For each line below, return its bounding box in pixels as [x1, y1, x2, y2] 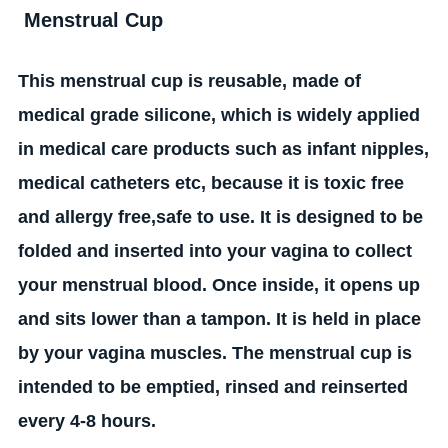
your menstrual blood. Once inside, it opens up [18, 275, 421, 296]
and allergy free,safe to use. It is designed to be [18, 207, 424, 228]
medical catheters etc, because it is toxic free [18, 173, 405, 194]
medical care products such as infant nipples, [39, 139, 430, 160]
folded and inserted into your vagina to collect [18, 241, 413, 262]
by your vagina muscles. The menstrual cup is [18, 343, 413, 364]
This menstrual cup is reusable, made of [18, 71, 362, 92]
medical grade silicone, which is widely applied [18, 105, 421, 126]
